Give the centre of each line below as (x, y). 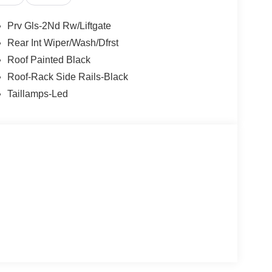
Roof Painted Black (49, 60)
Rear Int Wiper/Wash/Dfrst (63, 43)
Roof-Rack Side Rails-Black (67, 77)
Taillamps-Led (37, 94)
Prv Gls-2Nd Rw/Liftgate (59, 26)
